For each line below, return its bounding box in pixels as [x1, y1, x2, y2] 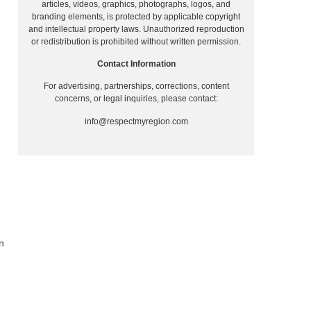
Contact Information [96, 59, 176, 69]
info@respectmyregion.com [84, 116, 188, 126]
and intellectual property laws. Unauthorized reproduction [28, 24, 244, 34]
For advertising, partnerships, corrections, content [43, 81, 229, 92]
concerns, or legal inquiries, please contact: [54, 94, 218, 104]
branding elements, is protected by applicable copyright [32, 11, 240, 22]
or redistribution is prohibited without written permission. [31, 36, 241, 47]
